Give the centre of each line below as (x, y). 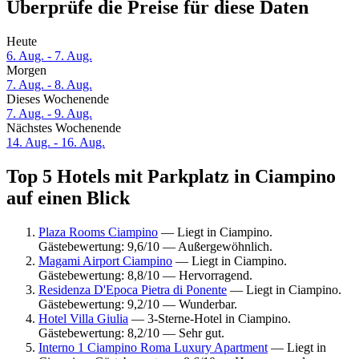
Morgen (26, 71)
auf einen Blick (68, 198)
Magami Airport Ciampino (105, 260)
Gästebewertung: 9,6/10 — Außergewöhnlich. (155, 246)
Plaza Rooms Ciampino (98, 232)
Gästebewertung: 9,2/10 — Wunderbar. (138, 304)
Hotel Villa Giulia (83, 318)
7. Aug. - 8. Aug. (49, 85)
